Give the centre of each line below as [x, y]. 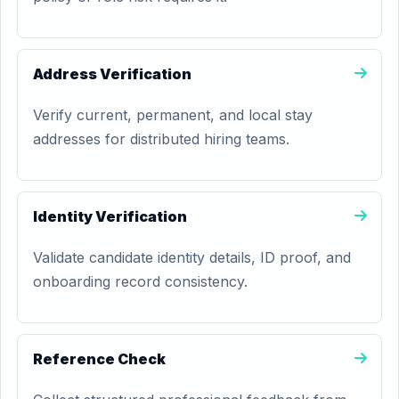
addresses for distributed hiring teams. [161, 139]
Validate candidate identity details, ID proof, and [192, 257]
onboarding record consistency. [140, 281]
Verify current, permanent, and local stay [173, 115]
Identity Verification [110, 216]
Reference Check [99, 359]
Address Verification [112, 74]
